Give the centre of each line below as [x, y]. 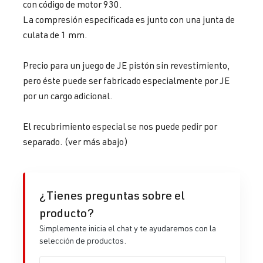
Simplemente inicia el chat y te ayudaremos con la [128, 228]
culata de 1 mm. [55, 34]
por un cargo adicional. [68, 95]
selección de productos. [83, 240]
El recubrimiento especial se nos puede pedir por [120, 126]
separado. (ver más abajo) [75, 141]
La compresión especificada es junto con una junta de [129, 19]
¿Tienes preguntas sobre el [112, 195]
